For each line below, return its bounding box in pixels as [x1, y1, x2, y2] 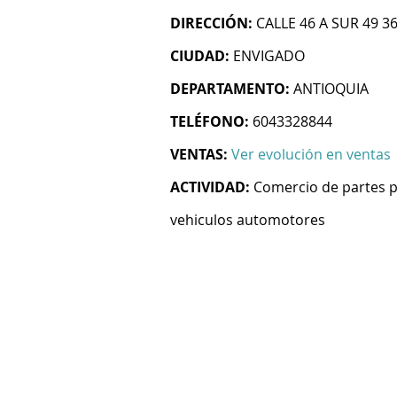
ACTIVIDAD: [170, 177, 250, 197]
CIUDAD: [170, 46, 230, 66]
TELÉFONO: [170, 112, 249, 131]
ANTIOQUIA [293, 79, 369, 98]
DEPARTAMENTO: [170, 79, 290, 98]
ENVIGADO [233, 46, 305, 66]
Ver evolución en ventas [231, 144, 391, 164]
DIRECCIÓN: [170, 13, 253, 33]
